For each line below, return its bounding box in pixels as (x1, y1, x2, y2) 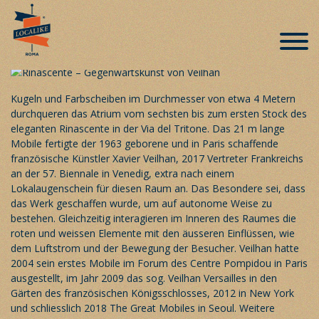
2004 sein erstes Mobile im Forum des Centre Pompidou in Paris (11, 256, 308, 270)
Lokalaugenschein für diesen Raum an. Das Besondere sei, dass (11, 181, 305, 195)
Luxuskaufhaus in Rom (11, 18, 179, 37)
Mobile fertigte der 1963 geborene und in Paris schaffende (11, 136, 278, 150)
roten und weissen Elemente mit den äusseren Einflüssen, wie (11, 226, 295, 240)
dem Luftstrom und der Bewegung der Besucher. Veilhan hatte (11, 241, 299, 255)
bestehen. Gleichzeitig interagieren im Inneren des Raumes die (11, 211, 296, 225)
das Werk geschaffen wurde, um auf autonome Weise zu (11, 196, 272, 210)
